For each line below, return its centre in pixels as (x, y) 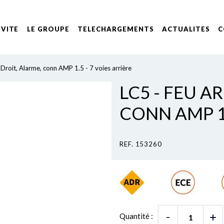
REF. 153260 (141, 144)
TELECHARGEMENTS (115, 29)
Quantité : (136, 216)
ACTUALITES (186, 29)
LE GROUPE (48, 29)
